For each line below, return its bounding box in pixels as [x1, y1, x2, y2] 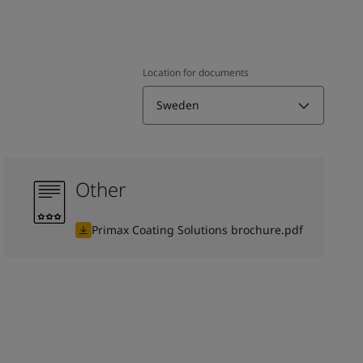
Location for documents [143, 65, 249, 79]
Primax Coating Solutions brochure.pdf [92, 221, 304, 237]
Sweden [156, 96, 199, 113]
